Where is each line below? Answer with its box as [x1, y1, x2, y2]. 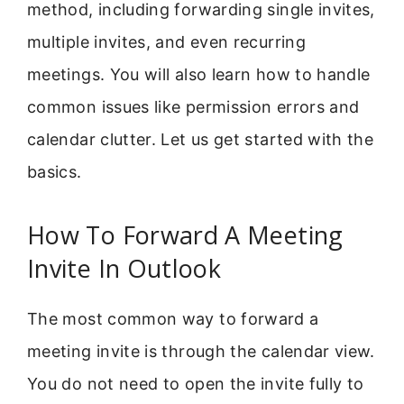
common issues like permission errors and [27, 97, 360, 117]
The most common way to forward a [27, 308, 319, 328]
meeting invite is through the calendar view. [27, 341, 375, 361]
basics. [27, 162, 82, 182]
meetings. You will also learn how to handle [27, 65, 371, 85]
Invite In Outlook [27, 251, 222, 285]
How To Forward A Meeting [27, 217, 344, 252]
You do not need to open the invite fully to [27, 373, 364, 393]
